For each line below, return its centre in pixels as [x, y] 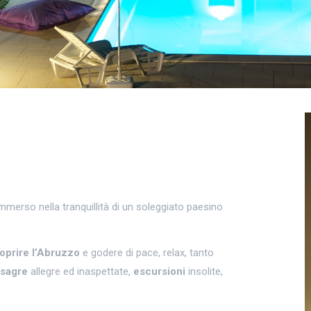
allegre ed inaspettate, [81, 271]
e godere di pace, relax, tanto [147, 252]
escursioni [159, 271]
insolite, [204, 271]
